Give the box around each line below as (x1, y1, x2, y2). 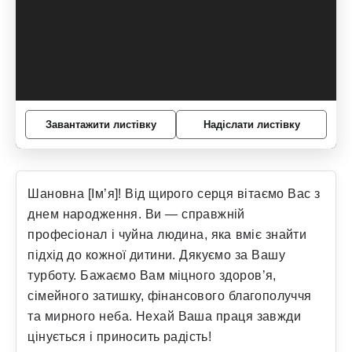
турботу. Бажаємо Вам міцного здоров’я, (27, 267, 277, 282)
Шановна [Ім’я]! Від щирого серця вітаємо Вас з (27, 185, 321, 200)
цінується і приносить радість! (27, 328, 212, 343)
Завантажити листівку (45, 118, 156, 130)
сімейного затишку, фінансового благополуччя (27, 288, 312, 302)
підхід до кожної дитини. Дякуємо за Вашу (27, 247, 285, 262)
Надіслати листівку (203, 118, 300, 130)
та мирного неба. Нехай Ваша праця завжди (27, 308, 301, 323)
